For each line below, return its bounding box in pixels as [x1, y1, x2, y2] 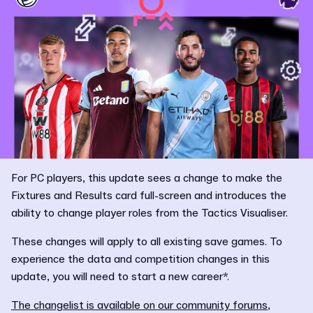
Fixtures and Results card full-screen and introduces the [11, 188, 286, 203]
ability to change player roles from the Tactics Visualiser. [11, 205, 293, 220]
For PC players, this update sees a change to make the [11, 170, 282, 185]
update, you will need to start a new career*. [11, 269, 229, 284]
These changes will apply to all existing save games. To [11, 234, 282, 249]
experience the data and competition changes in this [11, 252, 270, 266]
